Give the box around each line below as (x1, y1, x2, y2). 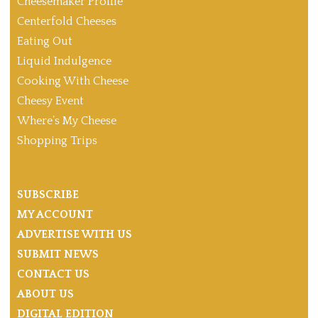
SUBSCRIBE (17, 188, 79, 202)
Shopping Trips (17, 134, 97, 148)
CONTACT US (17, 268, 89, 281)
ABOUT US (17, 287, 74, 301)
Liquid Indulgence (17, 55, 111, 68)
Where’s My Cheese (17, 114, 116, 128)
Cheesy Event (17, 94, 84, 108)
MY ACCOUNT (17, 208, 93, 221)
